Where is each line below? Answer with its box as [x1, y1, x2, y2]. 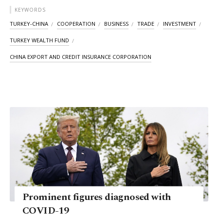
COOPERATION [57, 20, 95, 28]
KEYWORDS [15, 6, 46, 14]
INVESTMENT [163, 20, 196, 28]
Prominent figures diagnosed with [22, 189, 171, 204]
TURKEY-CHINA [10, 20, 48, 28]
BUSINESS [104, 20, 128, 28]
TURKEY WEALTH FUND [10, 36, 69, 44]
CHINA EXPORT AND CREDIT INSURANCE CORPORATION [10, 53, 151, 61]
